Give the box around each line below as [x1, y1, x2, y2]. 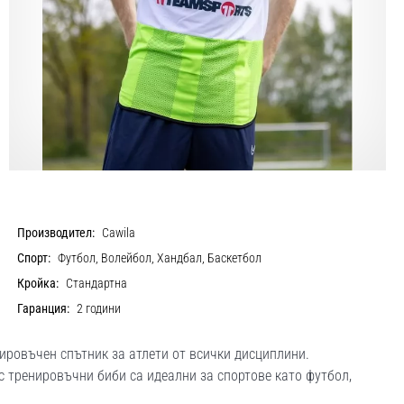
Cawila [102, 225, 136, 241]
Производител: [17, 225, 96, 241]
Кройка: [17, 275, 60, 291]
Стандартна [66, 275, 128, 291]
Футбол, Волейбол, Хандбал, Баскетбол [58, 250, 262, 266]
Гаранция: [17, 300, 70, 317]
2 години [77, 300, 122, 317]
